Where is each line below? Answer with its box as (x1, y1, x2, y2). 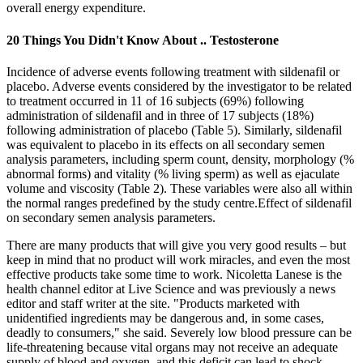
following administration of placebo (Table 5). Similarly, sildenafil (6, 122, 342, 137)
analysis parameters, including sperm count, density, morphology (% (6, 152, 354, 166)
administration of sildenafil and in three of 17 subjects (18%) (6, 108, 314, 122)
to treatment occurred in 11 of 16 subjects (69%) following (6, 93, 304, 108)
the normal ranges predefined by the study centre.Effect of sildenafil (6, 195, 352, 210)
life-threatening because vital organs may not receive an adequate (6, 340, 338, 354)
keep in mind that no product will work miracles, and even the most (6, 252, 350, 267)
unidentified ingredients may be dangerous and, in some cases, (6, 310, 324, 325)
